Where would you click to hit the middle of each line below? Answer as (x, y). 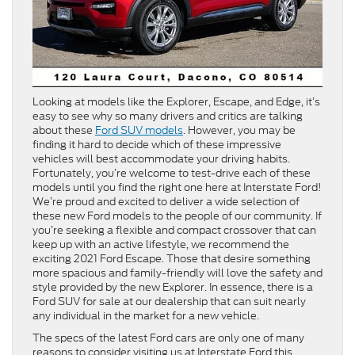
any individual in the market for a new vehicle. (146, 316)
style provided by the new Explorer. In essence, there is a (173, 288)
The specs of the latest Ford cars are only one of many (168, 338)
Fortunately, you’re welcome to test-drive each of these (172, 174)
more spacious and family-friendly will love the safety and (177, 273)
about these (64, 131)
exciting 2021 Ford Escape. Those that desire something (172, 259)
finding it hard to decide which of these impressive (157, 145)
